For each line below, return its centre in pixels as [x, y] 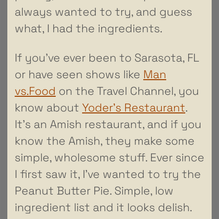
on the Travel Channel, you [127, 91]
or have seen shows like [79, 74]
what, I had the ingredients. [88, 28]
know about [48, 107]
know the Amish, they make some [105, 141]
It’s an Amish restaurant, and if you [108, 124]
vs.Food [35, 91]
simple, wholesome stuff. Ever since [109, 157]
